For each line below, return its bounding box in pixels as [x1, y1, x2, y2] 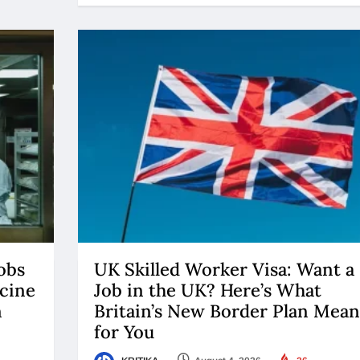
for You [93, 321, 159, 344]
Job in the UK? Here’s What [93, 279, 321, 302]
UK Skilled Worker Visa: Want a [93, 258, 354, 281]
